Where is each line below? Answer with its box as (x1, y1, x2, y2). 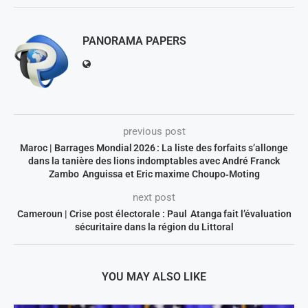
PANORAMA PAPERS (82, 34, 186, 48)
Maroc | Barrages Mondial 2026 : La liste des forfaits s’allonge (20, 142, 288, 154)
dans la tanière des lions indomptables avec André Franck (28, 155, 280, 167)
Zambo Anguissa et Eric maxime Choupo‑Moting (48, 168, 260, 180)
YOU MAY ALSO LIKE (102, 270, 206, 284)
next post (133, 191, 175, 204)
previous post (122, 125, 186, 138)
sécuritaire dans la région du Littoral (74, 221, 234, 233)
